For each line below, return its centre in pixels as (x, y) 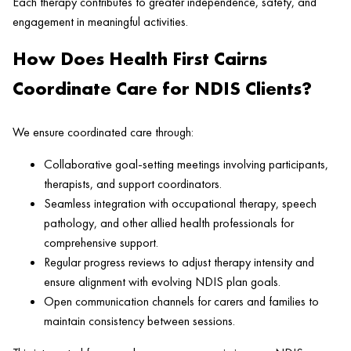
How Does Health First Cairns (140, 58)
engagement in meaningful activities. (100, 21)
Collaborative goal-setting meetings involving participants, (186, 164)
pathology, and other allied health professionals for (169, 223)
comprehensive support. (101, 242)
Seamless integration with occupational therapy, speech (180, 203)
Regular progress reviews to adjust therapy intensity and (179, 262)
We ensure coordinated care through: (103, 132)
